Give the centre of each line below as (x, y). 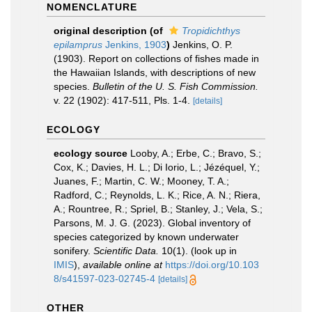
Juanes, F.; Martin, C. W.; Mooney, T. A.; (141, 181)
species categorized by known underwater (146, 237)
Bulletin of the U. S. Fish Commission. (175, 86)
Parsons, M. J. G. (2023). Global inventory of (152, 223)
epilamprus (78, 45)
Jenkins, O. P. (203, 45)
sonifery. (73, 251)
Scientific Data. (126, 251)
